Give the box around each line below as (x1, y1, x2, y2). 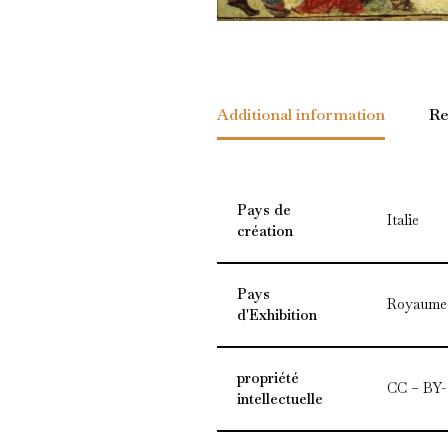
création (236, 221, 293, 240)
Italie (386, 210, 419, 229)
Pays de (236, 200, 291, 219)
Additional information (216, 103, 385, 125)
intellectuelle (236, 389, 323, 408)
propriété (236, 368, 299, 387)
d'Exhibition (236, 305, 317, 324)
